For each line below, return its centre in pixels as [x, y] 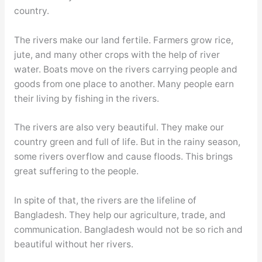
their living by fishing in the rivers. [86, 98]
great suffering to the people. [76, 171]
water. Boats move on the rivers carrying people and [125, 69]
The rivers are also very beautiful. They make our [119, 127]
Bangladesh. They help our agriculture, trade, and [120, 215]
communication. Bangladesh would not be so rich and [128, 230]
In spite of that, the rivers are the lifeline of [105, 201]
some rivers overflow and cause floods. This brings [123, 157]
